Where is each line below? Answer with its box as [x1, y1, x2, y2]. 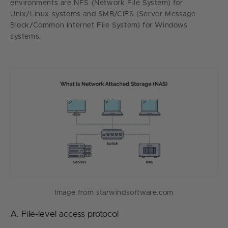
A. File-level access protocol [10, 209, 119, 218]
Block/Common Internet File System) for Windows [10, 22, 188, 30]
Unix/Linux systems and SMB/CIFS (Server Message [10, 11, 196, 18]
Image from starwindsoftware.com [54, 189, 174, 196]
